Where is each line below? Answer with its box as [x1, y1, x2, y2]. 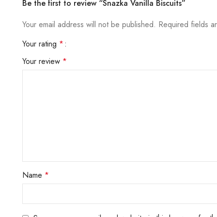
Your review [22, 56, 62, 67]
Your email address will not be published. [22, 19, 156, 30]
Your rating [22, 38, 59, 49]
